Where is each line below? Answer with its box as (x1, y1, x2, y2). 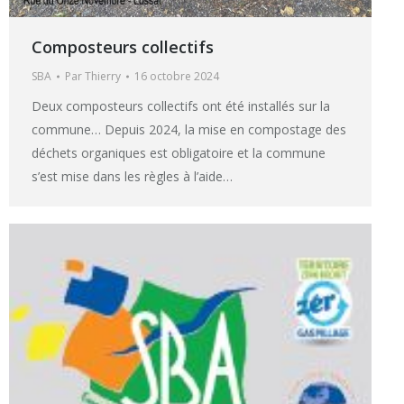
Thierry (85, 68, 121, 84)
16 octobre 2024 (134, 68, 219, 84)
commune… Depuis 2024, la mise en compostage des (32, 120, 346, 138)
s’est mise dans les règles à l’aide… (32, 167, 233, 185)
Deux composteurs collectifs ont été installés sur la (32, 96, 330, 115)
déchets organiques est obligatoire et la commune (32, 143, 326, 161)
